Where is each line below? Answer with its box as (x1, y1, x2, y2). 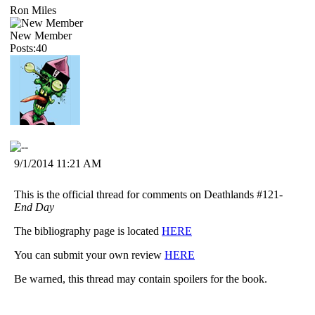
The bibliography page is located (14, 224, 162, 237)
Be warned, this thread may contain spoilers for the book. (14, 272, 267, 285)
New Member (10, 29, 72, 41)
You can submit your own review (14, 248, 165, 261)
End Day (14, 200, 54, 213)
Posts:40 (10, 41, 47, 54)
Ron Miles (10, 4, 56, 16)
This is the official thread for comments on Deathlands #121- (14, 188, 283, 200)
